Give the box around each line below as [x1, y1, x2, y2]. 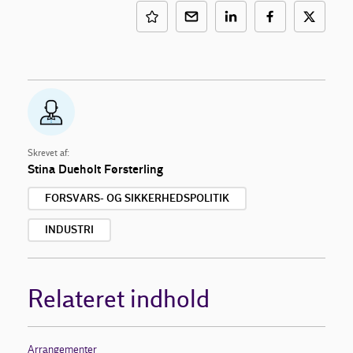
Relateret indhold [28, 285, 210, 315]
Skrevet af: [28, 148, 69, 160]
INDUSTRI [45, 224, 94, 237]
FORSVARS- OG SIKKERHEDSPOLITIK [45, 192, 229, 206]
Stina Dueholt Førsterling [28, 162, 163, 177]
